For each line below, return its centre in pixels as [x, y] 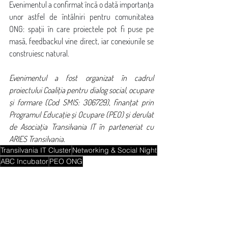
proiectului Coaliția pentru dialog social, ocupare [81, 90]
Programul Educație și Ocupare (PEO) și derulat [81, 115]
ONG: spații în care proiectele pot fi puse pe [81, 29]
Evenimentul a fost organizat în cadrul [81, 78]
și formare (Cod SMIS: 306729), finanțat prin [81, 102]
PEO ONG [66, 161]
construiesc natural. [39, 53]
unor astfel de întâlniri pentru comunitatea [81, 17]
